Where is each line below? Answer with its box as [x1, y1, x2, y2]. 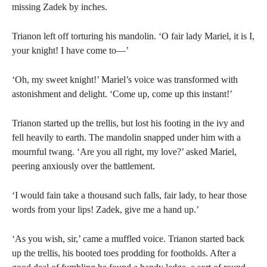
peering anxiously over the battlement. [12, 161, 155, 171]
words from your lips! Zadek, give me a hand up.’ [12, 204, 199, 215]
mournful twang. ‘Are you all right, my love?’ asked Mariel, [12, 147, 237, 157]
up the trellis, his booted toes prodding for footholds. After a [12, 248, 236, 258]
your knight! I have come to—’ [12, 45, 129, 55]
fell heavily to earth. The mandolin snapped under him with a [12, 132, 241, 142]
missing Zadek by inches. [12, 2, 107, 12]
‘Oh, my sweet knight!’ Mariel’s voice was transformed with [12, 74, 238, 85]
